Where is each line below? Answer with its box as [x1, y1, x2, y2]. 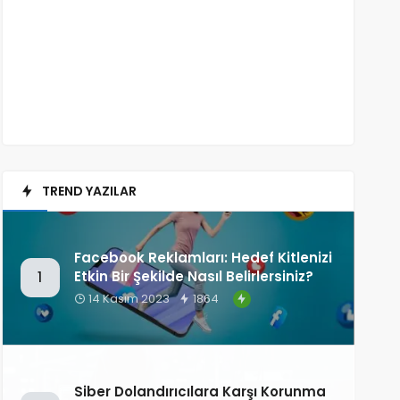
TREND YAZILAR [41, 181, 137, 200]
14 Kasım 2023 [85, 289, 170, 307]
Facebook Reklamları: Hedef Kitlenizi [73, 247, 332, 267]
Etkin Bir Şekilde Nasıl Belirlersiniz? [73, 266, 313, 286]
